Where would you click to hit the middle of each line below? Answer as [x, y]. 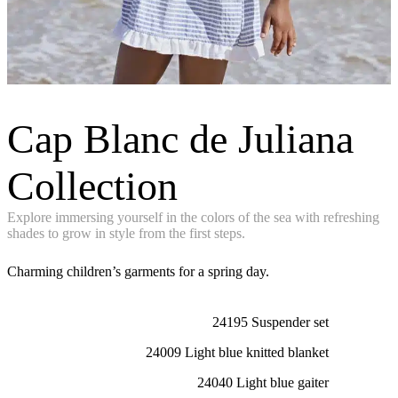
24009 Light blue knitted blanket [237, 353]
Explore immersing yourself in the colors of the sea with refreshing [193, 218]
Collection [92, 187]
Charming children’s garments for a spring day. [138, 272]
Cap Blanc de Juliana [180, 139]
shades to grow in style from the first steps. [126, 234]
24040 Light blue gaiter [263, 383]
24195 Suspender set [271, 322]
